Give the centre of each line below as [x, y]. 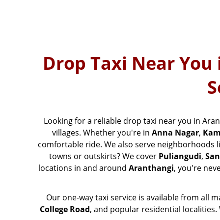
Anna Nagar [175, 133]
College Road [65, 209]
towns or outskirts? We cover [104, 156]
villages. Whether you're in [102, 133]
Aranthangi [151, 168]
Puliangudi [180, 156]
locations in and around [83, 168]
